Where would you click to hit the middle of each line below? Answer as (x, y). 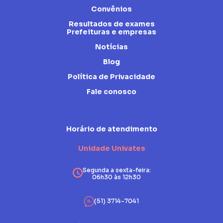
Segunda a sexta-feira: (116, 170)
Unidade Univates (111, 149)
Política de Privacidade (111, 77)
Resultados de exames (111, 24)
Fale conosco (111, 92)
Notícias (111, 47)
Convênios (111, 9)
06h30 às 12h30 (116, 177)
